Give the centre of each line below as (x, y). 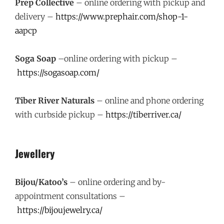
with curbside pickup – (60, 114)
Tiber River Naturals (55, 100)
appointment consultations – (70, 196)
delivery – (35, 16)
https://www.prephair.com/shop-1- (122, 16)
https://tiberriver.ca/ (143, 114)
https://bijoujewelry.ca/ (60, 210)
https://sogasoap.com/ (58, 72)
